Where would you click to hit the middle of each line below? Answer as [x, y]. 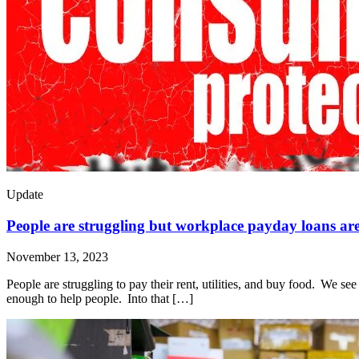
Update [25, 195]
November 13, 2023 [57, 256]
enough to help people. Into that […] [100, 298]
